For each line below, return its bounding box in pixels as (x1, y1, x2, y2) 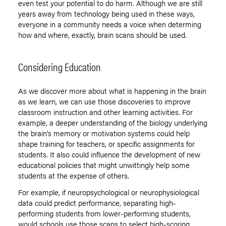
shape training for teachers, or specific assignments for (18, 138, 195, 149)
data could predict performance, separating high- (18, 197, 176, 208)
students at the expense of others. (18, 170, 129, 181)
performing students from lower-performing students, (18, 208, 191, 219)
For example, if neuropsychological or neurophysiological (18, 187, 199, 198)
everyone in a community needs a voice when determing (18, 19, 201, 30)
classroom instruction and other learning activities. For (18, 106, 193, 118)
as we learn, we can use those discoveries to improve (18, 96, 191, 107)
